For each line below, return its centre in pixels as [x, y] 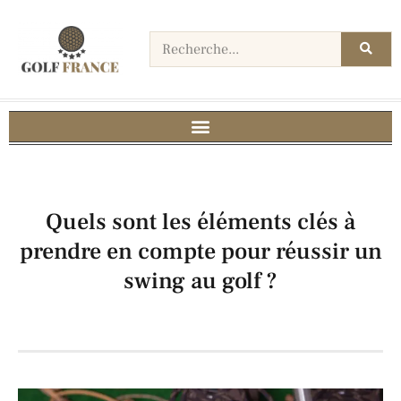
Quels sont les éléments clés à [200, 222]
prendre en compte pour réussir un [200, 251]
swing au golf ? [200, 281]
